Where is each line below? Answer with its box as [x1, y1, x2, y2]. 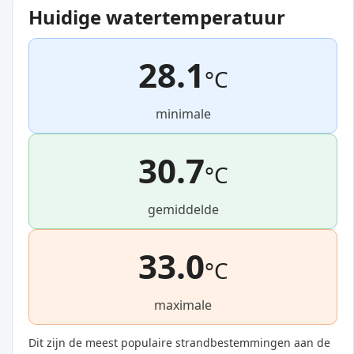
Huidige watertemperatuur [28, 4, 285, 31]
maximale [154, 296, 212, 314]
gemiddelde [147, 201, 219, 219]
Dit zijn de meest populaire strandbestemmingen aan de [28, 335, 330, 351]
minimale [155, 105, 211, 123]
